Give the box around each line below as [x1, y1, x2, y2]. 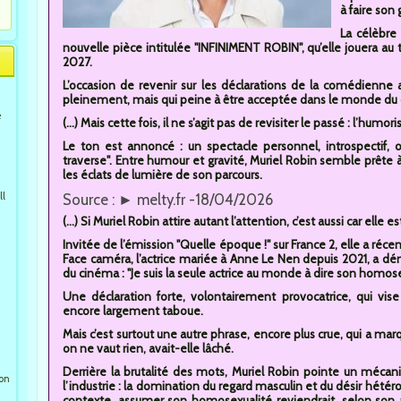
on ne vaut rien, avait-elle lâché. [63, 341, 234, 355]
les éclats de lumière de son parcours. [63, 167, 262, 182]
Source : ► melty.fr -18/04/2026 [63, 191, 273, 209]
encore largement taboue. [63, 303, 203, 318]
